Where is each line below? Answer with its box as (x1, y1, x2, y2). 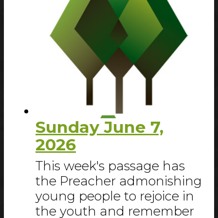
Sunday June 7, (36, 117, 163, 137)
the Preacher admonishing (36, 173, 202, 189)
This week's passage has (36, 158, 185, 174)
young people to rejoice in (36, 188, 194, 204)
